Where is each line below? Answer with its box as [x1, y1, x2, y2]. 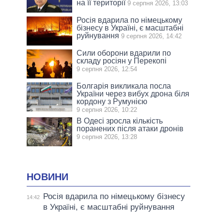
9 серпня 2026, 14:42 [121, 32, 182, 40]
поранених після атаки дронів [77, 124, 184, 133]
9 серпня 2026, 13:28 [77, 133, 138, 140]
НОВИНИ [27, 171, 68, 182]
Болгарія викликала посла [77, 81, 171, 90]
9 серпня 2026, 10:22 [77, 106, 138, 113]
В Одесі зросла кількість [77, 116, 163, 125]
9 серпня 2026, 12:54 [77, 65, 138, 73]
